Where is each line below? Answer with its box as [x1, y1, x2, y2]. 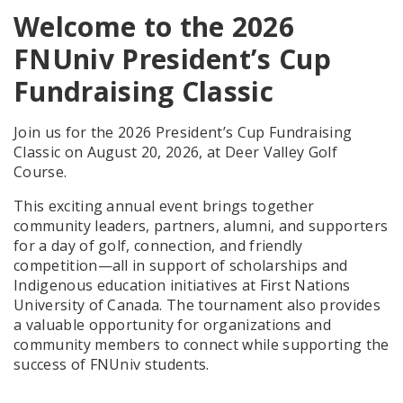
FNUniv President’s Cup [13, 40, 332, 78]
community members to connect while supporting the [13, 335, 390, 355]
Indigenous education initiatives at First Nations [13, 275, 351, 296]
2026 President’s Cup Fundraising [118, 122, 353, 143]
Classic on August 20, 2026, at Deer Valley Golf [13, 142, 338, 163]
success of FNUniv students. [13, 354, 210, 375]
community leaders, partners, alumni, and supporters [13, 216, 389, 237]
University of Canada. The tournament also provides [13, 295, 381, 316]
